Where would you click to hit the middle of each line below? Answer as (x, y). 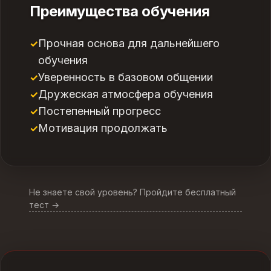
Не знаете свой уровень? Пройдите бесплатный (132, 192)
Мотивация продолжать (103, 128)
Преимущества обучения (120, 11)
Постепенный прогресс (100, 111)
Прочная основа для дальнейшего (129, 43)
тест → (44, 205)
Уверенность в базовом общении (126, 77)
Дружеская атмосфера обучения (126, 94)
